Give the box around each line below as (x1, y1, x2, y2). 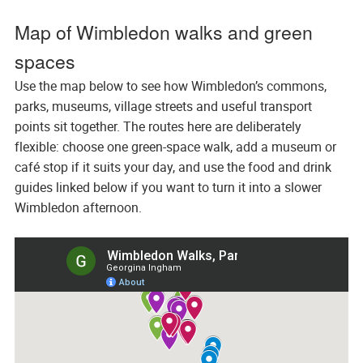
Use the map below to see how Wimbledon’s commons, (14, 77, 327, 95)
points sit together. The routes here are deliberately (14, 117, 301, 135)
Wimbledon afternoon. (14, 199, 142, 216)
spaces (14, 48, 75, 75)
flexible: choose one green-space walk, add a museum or (14, 138, 336, 156)
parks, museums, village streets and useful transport (14, 97, 312, 115)
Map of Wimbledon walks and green (14, 19, 313, 45)
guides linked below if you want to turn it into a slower (14, 178, 322, 196)
